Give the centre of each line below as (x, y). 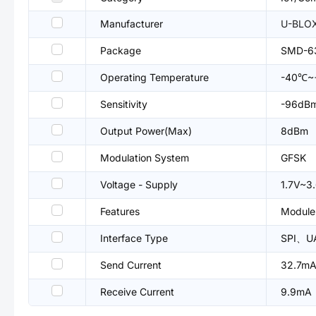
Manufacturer (132, 24)
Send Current (131, 265)
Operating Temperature (154, 77)
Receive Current (137, 292)
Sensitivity (124, 104)
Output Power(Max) (146, 131)
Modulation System (145, 158)
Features (120, 211)
